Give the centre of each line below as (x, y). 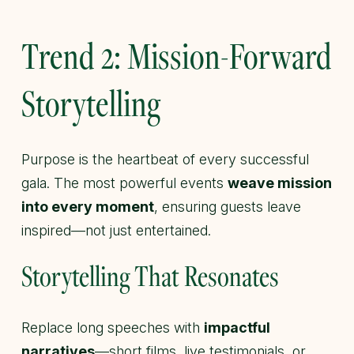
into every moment (88, 206)
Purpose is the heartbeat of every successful (165, 159)
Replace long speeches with (113, 327)
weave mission (280, 183)
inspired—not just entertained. (116, 230)
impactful (237, 327)
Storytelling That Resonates (150, 275)
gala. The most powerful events (124, 183)
